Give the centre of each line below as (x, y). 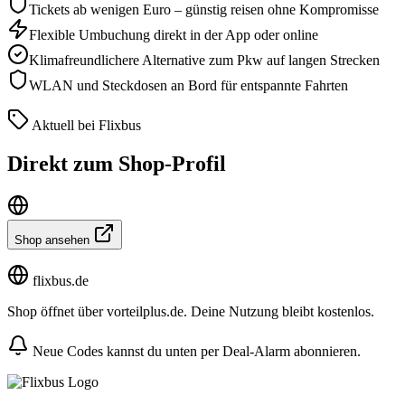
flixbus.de (59, 280)
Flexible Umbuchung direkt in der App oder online (174, 34)
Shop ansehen (54, 240)
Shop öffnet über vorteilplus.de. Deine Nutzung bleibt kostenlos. (191, 311)
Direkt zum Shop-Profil (117, 163)
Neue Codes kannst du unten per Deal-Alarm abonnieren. (195, 351)
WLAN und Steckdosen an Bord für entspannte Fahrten (188, 85)
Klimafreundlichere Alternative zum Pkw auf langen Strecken (204, 60)
